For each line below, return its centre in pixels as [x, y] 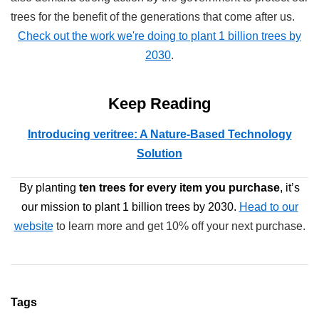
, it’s [290, 187]
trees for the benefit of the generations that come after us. [153, 16]
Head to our [268, 206]
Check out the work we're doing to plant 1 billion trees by [159, 36]
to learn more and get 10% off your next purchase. [179, 226]
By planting [49, 187]
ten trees [103, 187]
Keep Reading [159, 103]
